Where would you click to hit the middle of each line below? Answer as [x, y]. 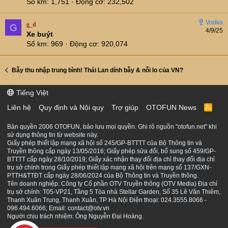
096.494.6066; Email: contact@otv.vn [58, 208]
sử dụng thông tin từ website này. [53, 135]
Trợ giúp [125, 107]
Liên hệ [19, 107]
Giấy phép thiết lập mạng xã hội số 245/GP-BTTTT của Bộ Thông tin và [105, 143]
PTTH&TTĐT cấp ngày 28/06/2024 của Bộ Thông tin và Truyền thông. [103, 176]
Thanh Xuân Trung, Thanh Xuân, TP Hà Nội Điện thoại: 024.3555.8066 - [107, 200]
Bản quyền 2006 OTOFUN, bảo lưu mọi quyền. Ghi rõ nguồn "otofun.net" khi [112, 127]
